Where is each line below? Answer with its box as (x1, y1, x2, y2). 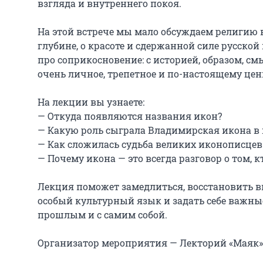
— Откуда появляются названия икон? (38, 109, 222, 122)
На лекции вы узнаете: (38, 95, 144, 108)
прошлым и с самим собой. (38, 208, 167, 221)
